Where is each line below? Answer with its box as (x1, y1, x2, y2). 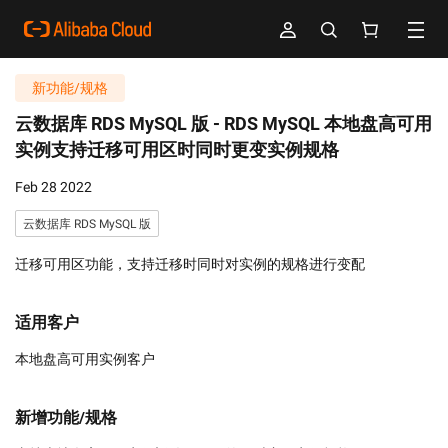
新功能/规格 (32, 80, 108, 96)
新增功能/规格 (15, 408, 117, 427)
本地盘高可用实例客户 (15, 351, 155, 367)
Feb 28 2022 (15, 179, 92, 195)
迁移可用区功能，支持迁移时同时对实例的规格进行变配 (15, 256, 365, 272)
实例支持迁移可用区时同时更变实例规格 (15, 139, 339, 160)
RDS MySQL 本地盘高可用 (224, 113, 432, 134)
